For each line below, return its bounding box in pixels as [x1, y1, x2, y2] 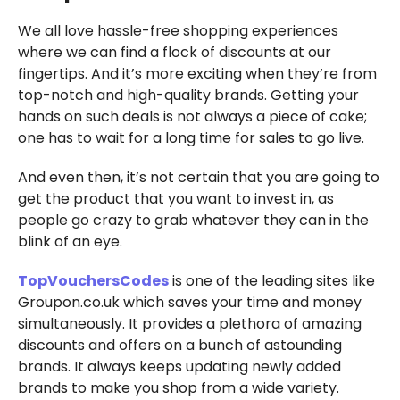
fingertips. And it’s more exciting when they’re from [17, 62, 377, 84]
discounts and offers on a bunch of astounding [17, 334, 342, 355]
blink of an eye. [17, 230, 126, 252]
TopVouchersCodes [17, 270, 169, 291]
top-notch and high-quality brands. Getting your [17, 84, 359, 105]
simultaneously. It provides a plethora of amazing [17, 312, 362, 334]
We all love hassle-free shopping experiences [17, 20, 338, 41]
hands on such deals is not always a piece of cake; [17, 105, 367, 127]
